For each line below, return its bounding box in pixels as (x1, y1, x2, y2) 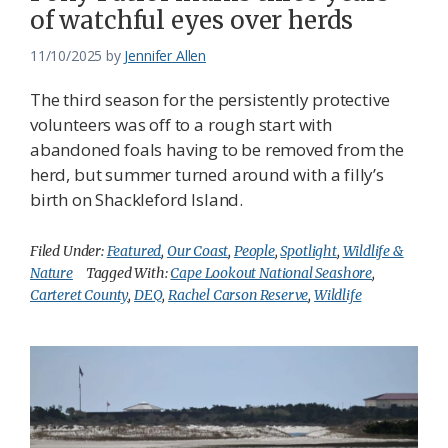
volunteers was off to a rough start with (30, 112, 332, 136)
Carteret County (30, 285, 129, 304)
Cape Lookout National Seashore (170, 263, 373, 282)
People (233, 241, 275, 260)
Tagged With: (85, 263, 171, 282)
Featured (106, 241, 162, 260)
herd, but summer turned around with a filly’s (30, 162, 384, 186)
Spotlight (280, 241, 337, 260)
